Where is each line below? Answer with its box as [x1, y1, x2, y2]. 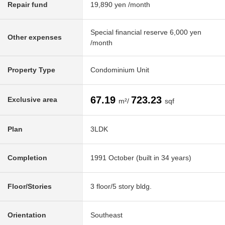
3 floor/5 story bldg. [90, 182, 152, 191]
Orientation [8, 211, 46, 219]
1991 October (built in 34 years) [90, 154, 191, 162]
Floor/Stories [8, 182, 52, 191]
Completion [8, 154, 47, 162]
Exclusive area [8, 95, 57, 104]
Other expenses [8, 33, 62, 42]
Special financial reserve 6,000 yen [90, 28, 201, 37]
